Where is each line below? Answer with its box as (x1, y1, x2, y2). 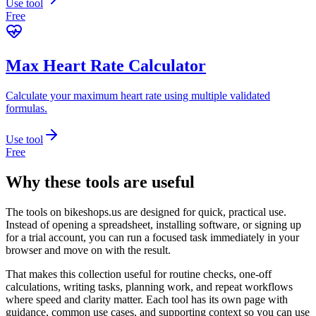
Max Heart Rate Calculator (6, 56, 206, 75)
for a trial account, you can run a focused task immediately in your (6, 231, 299, 243)
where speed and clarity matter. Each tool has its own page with (6, 293, 288, 305)
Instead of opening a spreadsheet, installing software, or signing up (6, 218, 301, 231)
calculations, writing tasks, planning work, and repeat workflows (6, 280, 293, 293)
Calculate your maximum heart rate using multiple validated (6, 90, 270, 102)
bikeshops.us (64, 205, 121, 218)
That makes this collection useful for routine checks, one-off (6, 267, 272, 280)
